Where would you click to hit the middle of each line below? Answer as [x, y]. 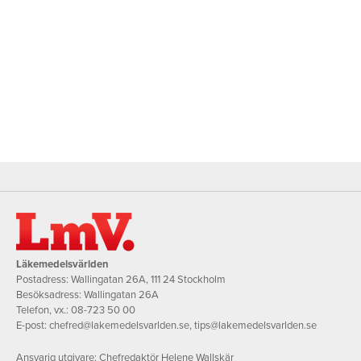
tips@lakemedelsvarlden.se [255, 326]
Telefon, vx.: [44, 311]
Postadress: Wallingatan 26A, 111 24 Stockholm [121, 280]
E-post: [33, 326]
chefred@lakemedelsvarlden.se [119, 326]
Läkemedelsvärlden [62, 265]
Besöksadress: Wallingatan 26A [87, 295]
